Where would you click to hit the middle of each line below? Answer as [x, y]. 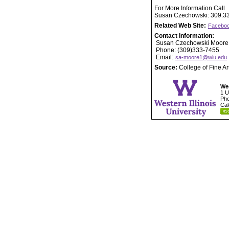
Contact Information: [184, 36]
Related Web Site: [181, 26]
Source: [167, 67]
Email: [165, 57]
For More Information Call [190, 8]
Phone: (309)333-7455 [187, 50]
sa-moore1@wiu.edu [201, 57]
